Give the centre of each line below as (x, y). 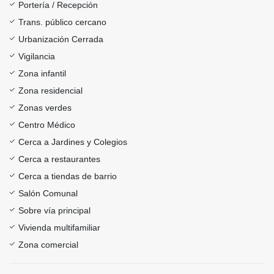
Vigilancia (37, 57)
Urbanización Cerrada (61, 39)
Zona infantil (42, 74)
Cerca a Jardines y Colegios (73, 142)
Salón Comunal (48, 194)
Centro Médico (47, 125)
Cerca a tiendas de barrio (68, 176)
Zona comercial (48, 245)
